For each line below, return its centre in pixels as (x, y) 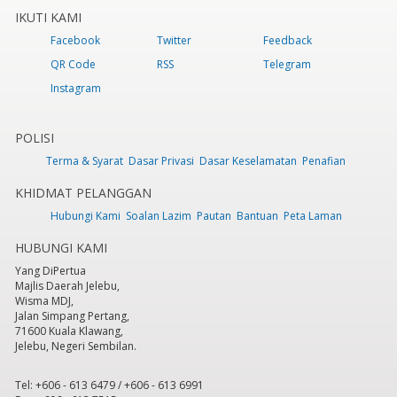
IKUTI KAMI (49, 18)
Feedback (288, 41)
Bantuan (257, 216)
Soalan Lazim (158, 216)
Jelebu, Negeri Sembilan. (76, 346)
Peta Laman (312, 216)
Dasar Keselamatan (248, 161)
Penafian (324, 161)
